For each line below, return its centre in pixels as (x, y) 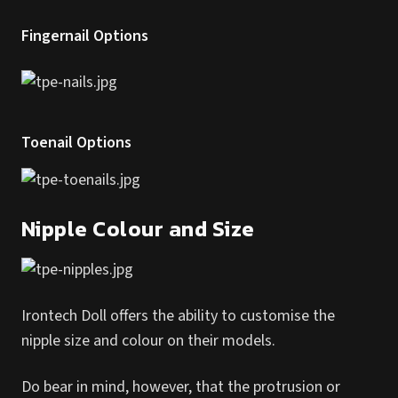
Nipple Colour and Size (138, 229)
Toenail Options (76, 143)
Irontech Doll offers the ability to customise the (178, 316)
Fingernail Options (85, 36)
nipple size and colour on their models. (148, 341)
